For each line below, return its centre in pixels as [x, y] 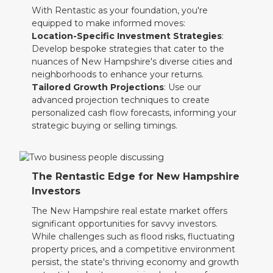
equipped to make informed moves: [109, 23]
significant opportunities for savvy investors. [125, 224]
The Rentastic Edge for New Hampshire [136, 177]
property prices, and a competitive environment [134, 250]
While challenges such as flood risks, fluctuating [133, 237]
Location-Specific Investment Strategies [127, 36]
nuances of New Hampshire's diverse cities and [132, 61]
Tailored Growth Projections [98, 87]
